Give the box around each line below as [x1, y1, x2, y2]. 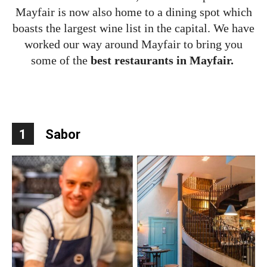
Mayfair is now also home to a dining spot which [15, 5, 252, 19]
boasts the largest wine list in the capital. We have [13, 21, 254, 35]
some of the [30, 54, 91, 67]
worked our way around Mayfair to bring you [24, 38, 243, 51]
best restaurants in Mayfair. [90, 54, 237, 67]
